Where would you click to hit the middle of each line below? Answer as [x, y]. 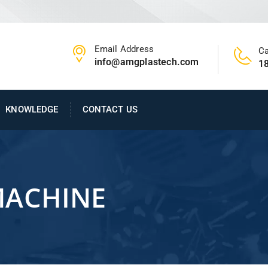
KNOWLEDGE [32, 109]
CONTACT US [110, 109]
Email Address [124, 49]
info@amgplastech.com [147, 62]
